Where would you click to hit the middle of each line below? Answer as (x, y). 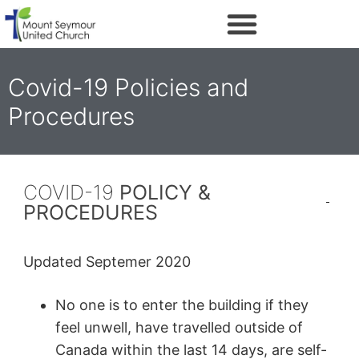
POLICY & (165, 192)
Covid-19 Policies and (128, 88)
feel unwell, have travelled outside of (179, 328)
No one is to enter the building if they (182, 305)
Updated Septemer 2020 (107, 261)
